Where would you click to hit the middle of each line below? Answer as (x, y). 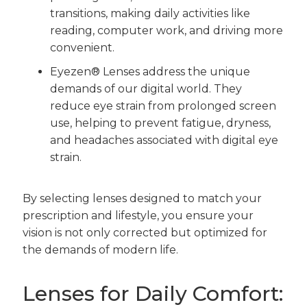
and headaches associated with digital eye (164, 140)
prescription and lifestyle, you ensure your (138, 215)
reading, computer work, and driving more (166, 30)
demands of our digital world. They (146, 88)
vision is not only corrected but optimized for (145, 232)
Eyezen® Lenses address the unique (150, 71)
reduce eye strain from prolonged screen (163, 106)
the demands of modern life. (100, 249)
